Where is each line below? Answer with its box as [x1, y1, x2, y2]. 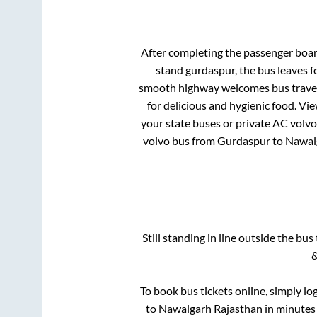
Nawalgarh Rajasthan [158, 301, 263, 316]
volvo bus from [143, 133, 217, 147]
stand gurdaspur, [155, 62, 239, 76]
